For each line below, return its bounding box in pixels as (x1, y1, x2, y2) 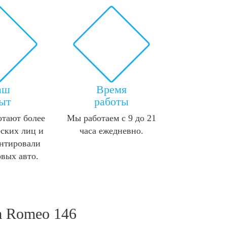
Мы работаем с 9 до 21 (67, 113, 156, 124)
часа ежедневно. (80, 126, 143, 136)
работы (94, 95, 129, 108)
